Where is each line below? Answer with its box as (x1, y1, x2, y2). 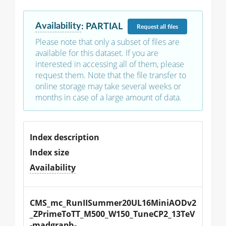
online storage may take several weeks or (35, 81, 181, 92)
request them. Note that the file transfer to (35, 70, 186, 81)
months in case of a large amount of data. (35, 92, 182, 103)
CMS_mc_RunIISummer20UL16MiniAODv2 (30, 197, 196, 209)
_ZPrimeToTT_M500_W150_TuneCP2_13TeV (30, 208, 195, 220)
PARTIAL (86, 21, 123, 31)
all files (160, 23, 178, 30)
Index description (30, 132, 99, 143)
